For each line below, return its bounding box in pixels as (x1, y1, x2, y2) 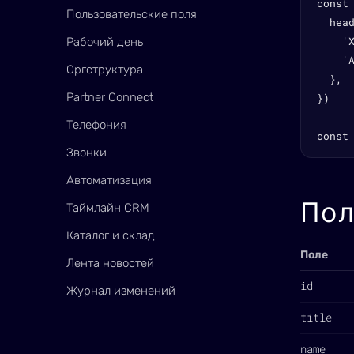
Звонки (66, 145, 107, 160)
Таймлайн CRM (66, 201, 149, 215)
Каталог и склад (66, 228, 155, 243)
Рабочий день (66, 35, 143, 49)
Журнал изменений (66, 284, 175, 298)
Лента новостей (66, 256, 154, 270)
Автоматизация (66, 173, 152, 187)
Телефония (66, 118, 126, 132)
